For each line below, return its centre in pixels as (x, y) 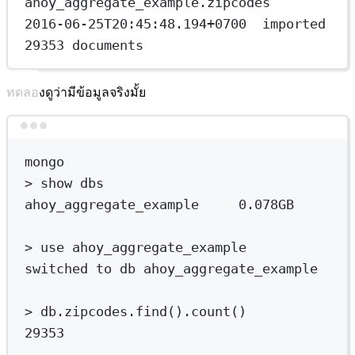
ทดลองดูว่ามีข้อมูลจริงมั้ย (76, 93)
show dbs (69, 183)
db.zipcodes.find (104, 312)
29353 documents (84, 45)
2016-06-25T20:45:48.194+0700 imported (176, 23)
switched (57, 269)
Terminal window (223, 133)
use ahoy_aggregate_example (140, 248)
